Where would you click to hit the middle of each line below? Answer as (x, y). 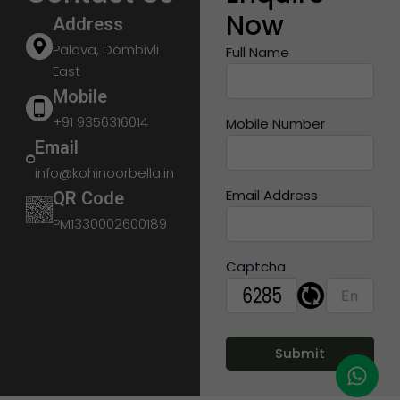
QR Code (89, 199)
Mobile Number (276, 124)
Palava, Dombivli (106, 50)
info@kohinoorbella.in (104, 173)
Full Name (258, 53)
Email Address (272, 196)
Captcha (256, 267)
